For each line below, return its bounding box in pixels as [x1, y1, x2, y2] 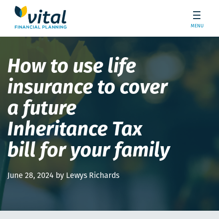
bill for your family [7, 142, 170, 162]
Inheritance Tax [7, 121, 142, 141]
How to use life [7, 58, 136, 78]
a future [7, 100, 76, 120]
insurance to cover [7, 79, 168, 99]
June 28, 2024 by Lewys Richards [7, 172, 119, 180]
